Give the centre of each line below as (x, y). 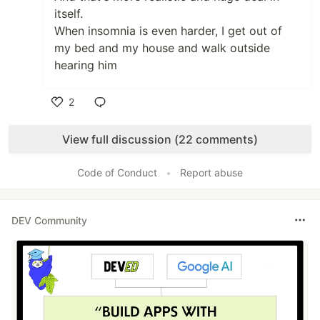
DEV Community (49, 220)
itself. (69, 14)
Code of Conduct (117, 173)
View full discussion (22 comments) (160, 140)
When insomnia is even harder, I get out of (168, 31)
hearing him (86, 65)
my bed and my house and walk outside (162, 48)
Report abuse (211, 173)
